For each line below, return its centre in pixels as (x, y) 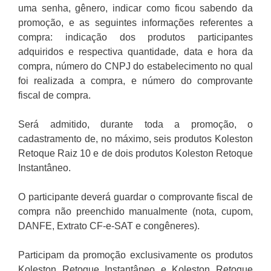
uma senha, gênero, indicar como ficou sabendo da (135, 8)
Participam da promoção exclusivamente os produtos (135, 255)
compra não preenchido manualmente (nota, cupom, (135, 212)
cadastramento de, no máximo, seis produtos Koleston (135, 139)
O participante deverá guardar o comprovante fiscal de (135, 197)
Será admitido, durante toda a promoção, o (135, 125)
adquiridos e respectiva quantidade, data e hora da (135, 52)
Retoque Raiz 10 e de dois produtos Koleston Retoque (135, 154)
